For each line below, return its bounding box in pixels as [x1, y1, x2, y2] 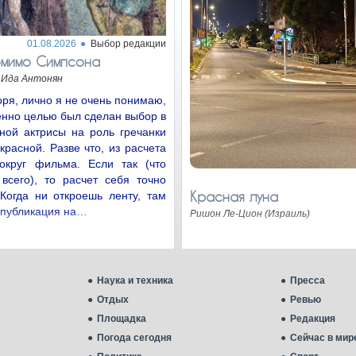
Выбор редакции [91, 38, 166, 49]
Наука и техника [97, 275, 173, 286]
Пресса [290, 275, 325, 286]
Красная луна [190, 188, 278, 204]
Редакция [290, 313, 335, 324]
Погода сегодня [97, 332, 172, 343]
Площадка [97, 313, 146, 324]
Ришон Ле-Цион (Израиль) [190, 208, 310, 219]
